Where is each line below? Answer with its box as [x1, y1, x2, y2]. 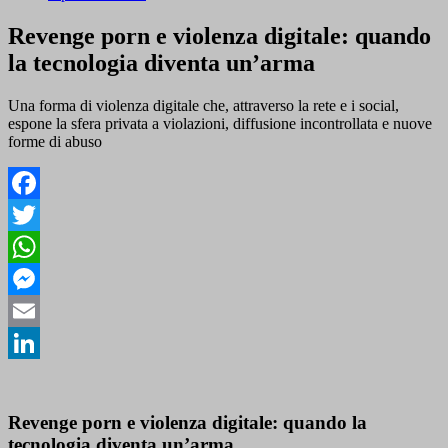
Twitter [8, 237, 53, 255]
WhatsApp [8, 269, 76, 287]
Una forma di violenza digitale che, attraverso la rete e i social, [8, 96, 399, 114]
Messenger [8, 301, 76, 319]
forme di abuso [8, 132, 102, 150]
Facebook [8, 205, 70, 223]
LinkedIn [8, 365, 66, 383]
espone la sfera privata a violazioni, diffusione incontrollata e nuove [8, 114, 432, 132]
